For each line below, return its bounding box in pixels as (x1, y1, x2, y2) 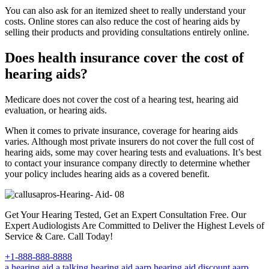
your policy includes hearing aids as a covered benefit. (5, 169, 210, 180)
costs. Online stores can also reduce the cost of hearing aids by (5, 16, 240, 27)
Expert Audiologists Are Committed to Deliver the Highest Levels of (5, 220, 264, 231)
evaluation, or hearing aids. (5, 105, 107, 116)
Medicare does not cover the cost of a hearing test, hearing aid (5, 94, 238, 105)
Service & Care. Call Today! (5, 231, 113, 242)
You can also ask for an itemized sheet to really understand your (5, 5, 246, 16)
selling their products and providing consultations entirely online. (5, 27, 249, 38)
